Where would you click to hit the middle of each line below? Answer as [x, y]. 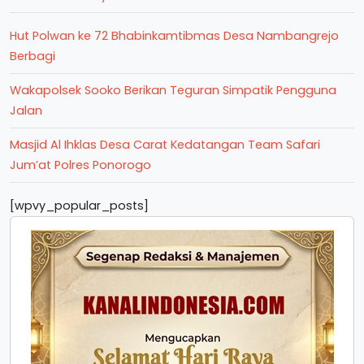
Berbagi [32, 56]
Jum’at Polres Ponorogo [80, 165]
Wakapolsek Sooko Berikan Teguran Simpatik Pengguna [173, 90]
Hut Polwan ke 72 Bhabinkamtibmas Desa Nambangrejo [174, 35]
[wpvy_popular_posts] [79, 205]
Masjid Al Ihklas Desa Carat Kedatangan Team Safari [165, 144]
